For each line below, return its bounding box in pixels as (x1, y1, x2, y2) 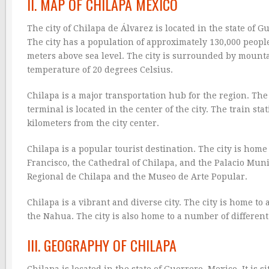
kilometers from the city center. (27, 118, 159, 128)
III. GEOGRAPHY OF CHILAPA (27, 234, 177, 256)
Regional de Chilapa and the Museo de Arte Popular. (27, 171, 247, 181)
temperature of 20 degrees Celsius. (27, 64, 173, 74)
